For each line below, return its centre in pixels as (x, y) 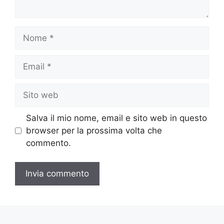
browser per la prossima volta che (94, 130)
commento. (48, 143)
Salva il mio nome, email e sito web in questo (116, 118)
